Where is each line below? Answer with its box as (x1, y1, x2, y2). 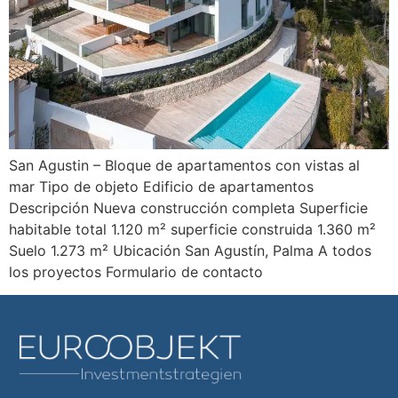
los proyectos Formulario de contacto (9, 262, 263, 281)
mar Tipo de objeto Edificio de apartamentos (9, 177, 314, 195)
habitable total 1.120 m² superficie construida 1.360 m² (9, 219, 376, 238)
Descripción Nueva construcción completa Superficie (9, 198, 368, 217)
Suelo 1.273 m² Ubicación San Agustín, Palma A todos (9, 241, 371, 259)
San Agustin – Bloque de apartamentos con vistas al (9, 155, 360, 174)
